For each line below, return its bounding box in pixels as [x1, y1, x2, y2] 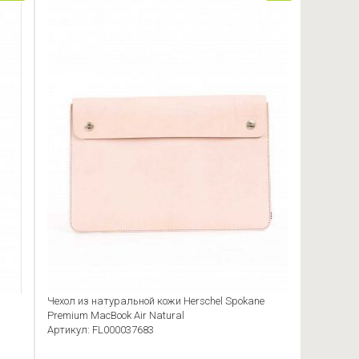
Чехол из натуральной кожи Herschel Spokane [46, 295, 264, 308]
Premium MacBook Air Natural [46, 309, 184, 322]
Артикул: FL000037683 [46, 324, 154, 337]
